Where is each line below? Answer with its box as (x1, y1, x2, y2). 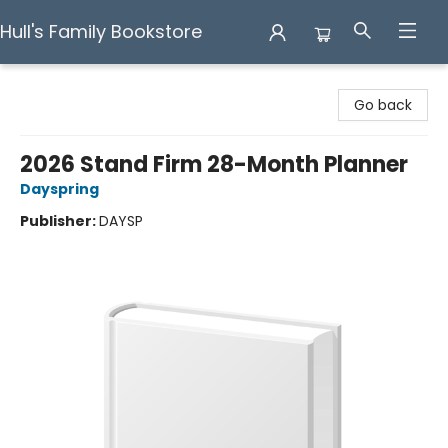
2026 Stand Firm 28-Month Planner (20, 149, 408, 180)
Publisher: (20, 211, 99, 231)
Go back (354, 95, 412, 115)
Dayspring (20, 179, 99, 199)
